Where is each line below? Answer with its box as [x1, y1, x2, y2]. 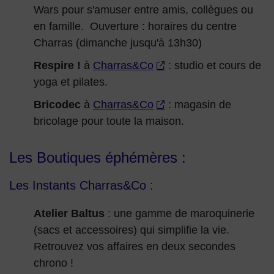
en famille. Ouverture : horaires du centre [34, 20, 237, 33]
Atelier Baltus [34, 207, 105, 220]
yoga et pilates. [34, 76, 108, 89]
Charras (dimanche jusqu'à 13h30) [34, 37, 202, 50]
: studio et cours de [165, 59, 261, 72]
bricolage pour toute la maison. [34, 115, 184, 128]
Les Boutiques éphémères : [9, 149, 186, 166]
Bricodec [34, 98, 81, 111]
